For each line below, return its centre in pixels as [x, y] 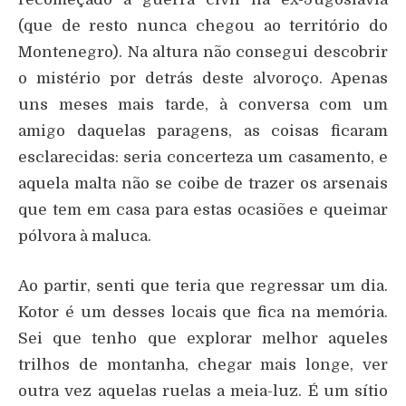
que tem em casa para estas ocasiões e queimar [203, 210]
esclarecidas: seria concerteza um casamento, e [203, 158]
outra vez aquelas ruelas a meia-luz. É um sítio [203, 391]
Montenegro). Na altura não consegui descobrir [203, 53]
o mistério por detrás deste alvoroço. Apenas [203, 79]
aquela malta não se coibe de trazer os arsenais [203, 184]
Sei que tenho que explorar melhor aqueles [203, 339]
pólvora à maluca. [85, 237]
